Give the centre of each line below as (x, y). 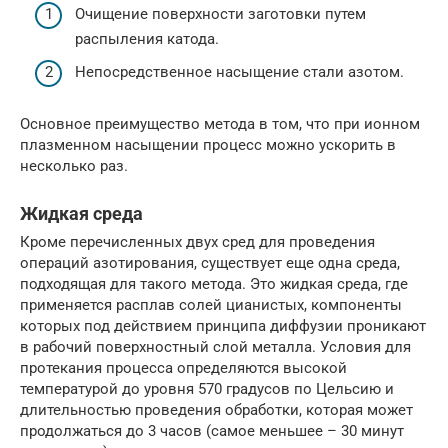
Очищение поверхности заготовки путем (220, 13)
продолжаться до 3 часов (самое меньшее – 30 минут (212, 431)
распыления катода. (147, 38)
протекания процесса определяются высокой (183, 368)
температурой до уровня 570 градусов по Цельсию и (207, 389)
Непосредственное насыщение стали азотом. (239, 72)
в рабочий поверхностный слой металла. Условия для (215, 347)
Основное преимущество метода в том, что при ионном (220, 124)
